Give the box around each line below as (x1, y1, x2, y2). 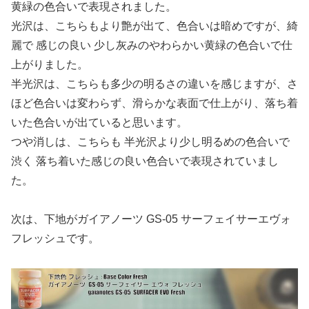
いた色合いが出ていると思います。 (11, 116, 188, 128)
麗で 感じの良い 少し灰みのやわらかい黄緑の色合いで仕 (11, 39, 292, 51)
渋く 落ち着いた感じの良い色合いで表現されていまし (11, 154, 279, 167)
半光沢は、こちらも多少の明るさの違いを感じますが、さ (11, 77, 298, 90)
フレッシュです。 (11, 232, 99, 244)
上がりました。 (11, 58, 88, 70)
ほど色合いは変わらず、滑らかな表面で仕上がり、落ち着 (11, 97, 298, 109)
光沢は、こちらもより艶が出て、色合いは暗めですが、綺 (11, 19, 298, 32)
